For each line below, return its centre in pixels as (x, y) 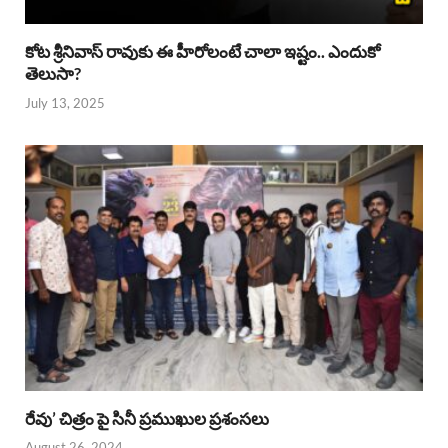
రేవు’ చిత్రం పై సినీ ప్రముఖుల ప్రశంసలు (147, 418)
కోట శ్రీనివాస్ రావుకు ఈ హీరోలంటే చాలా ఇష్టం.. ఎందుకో (202, 52)
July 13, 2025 (65, 102)
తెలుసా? (53, 74)
